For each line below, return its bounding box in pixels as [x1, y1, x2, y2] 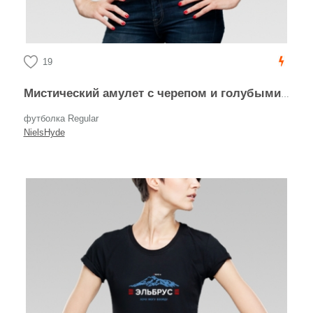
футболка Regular [23, 113, 99, 124]
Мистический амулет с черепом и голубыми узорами [33, 87, 281, 100]
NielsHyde [23, 127, 65, 138]
